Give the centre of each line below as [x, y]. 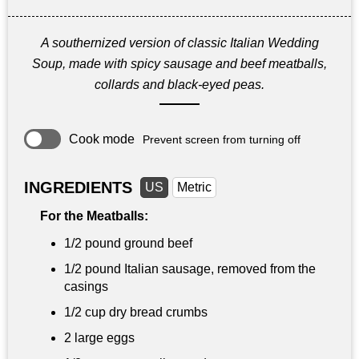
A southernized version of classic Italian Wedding [179, 43]
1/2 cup [85, 313]
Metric [194, 188]
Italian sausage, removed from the [218, 269]
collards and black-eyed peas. [179, 85]
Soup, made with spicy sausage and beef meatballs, [179, 64]
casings [86, 287]
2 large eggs [99, 338]
